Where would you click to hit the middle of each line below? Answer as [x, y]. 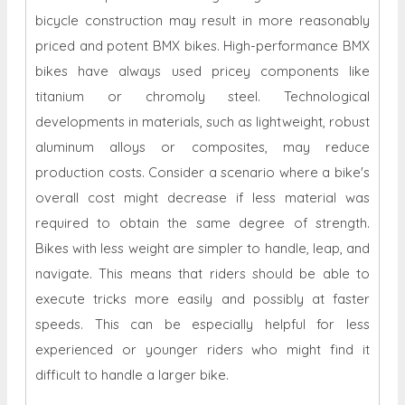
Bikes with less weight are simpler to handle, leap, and [202, 249]
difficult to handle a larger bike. [132, 375]
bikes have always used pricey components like [202, 71]
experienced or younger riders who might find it [202, 350]
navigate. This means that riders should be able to [202, 274]
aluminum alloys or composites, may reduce [202, 147]
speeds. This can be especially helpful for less [202, 325]
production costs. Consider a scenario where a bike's [202, 173]
